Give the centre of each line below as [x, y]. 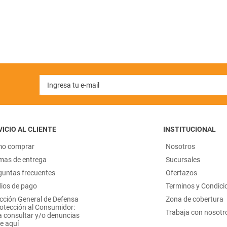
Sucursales [183, 160]
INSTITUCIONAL [190, 129]
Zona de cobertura [195, 199]
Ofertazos [182, 173]
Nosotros [181, 146]
